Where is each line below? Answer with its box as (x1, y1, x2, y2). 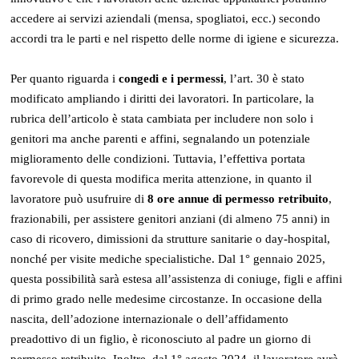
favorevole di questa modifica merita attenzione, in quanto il (10, 171, 313, 185)
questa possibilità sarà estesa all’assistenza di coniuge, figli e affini (10, 272, 343, 285)
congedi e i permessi (119, 71, 224, 85)
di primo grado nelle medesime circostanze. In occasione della (10, 292, 323, 305)
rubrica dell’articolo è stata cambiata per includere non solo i (10, 111, 314, 125)
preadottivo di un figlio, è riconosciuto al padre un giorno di (10, 332, 312, 345)
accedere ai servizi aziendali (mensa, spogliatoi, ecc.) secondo (10, 11, 321, 25)
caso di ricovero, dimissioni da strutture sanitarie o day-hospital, (10, 232, 331, 245)
